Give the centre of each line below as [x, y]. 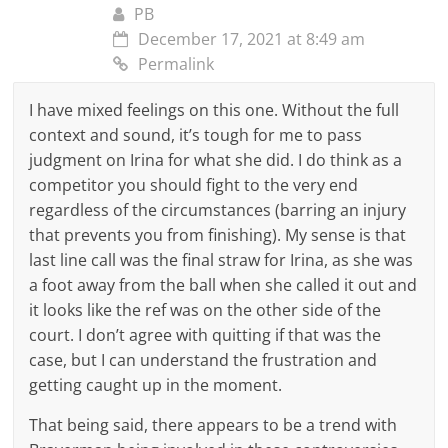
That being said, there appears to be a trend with [213, 424]
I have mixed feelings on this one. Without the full [214, 109]
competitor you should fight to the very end [194, 184]
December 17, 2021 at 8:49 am [252, 38]
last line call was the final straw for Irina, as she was [221, 259]
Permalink [176, 63]
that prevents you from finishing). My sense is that [218, 234]
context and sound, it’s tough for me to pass [196, 134]
